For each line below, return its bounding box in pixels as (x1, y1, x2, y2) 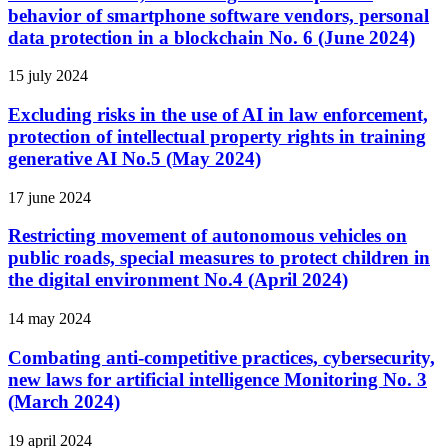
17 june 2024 (8, 188, 91, 206)
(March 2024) (8, 390, 120, 412)
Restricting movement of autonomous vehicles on (8, 225, 407, 247)
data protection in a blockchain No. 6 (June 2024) (8, 26, 415, 48)
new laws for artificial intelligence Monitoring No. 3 (8, 368, 427, 390)
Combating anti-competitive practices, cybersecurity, (8, 346, 435, 368)
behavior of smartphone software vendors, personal (8, 4, 429, 26)
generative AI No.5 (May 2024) (8, 148, 261, 170)
